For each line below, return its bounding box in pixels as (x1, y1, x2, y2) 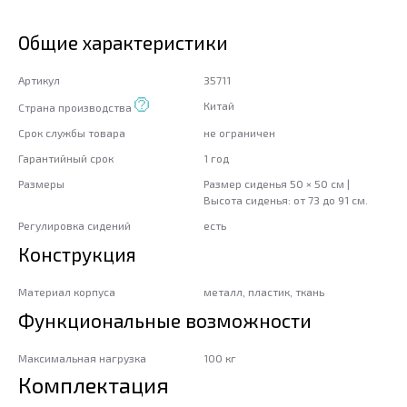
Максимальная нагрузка (18, 352, 146, 365)
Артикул (18, 74, 60, 87)
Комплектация (18, 372, 169, 399)
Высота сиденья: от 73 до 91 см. (203, 194, 368, 207)
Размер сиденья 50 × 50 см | (203, 177, 350, 191)
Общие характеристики (18, 31, 228, 55)
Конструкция (18, 243, 136, 266)
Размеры (18, 177, 65, 191)
